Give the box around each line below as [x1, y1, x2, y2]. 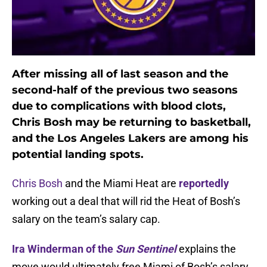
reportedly [179, 177, 229, 190]
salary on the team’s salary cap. [12, 213, 160, 226]
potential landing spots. [12, 148, 144, 162]
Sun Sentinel [116, 243, 176, 256]
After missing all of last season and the [12, 67, 228, 81]
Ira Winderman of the [12, 243, 116, 256]
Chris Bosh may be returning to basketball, [12, 116, 251, 129]
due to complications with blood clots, [12, 100, 226, 113]
